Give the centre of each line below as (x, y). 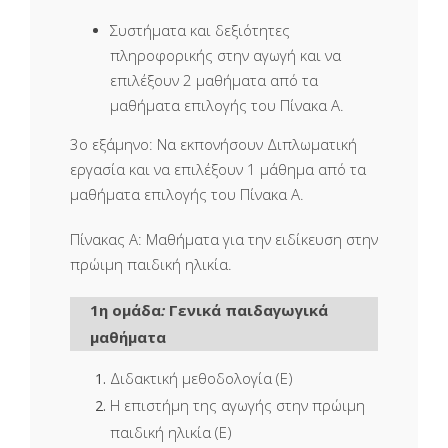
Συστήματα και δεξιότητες (200, 29)
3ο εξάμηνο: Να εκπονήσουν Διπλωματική (213, 143)
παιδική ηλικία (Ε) (171, 431)
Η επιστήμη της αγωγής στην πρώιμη (237, 404)
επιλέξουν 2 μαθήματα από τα (214, 79)
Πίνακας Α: (106, 238)
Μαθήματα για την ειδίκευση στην (260, 238)
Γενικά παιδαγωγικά (248, 309)
